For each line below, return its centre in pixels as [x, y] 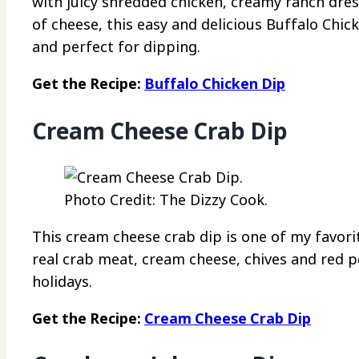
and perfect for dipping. [116, 47]
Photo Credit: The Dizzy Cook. [166, 199]
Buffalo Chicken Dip [215, 84]
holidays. [62, 281]
